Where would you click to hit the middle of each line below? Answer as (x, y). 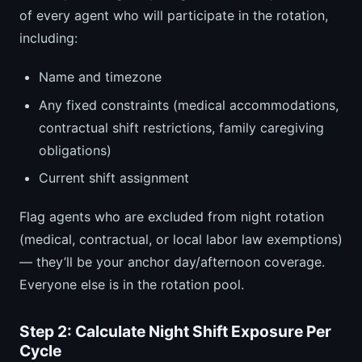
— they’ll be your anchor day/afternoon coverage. (172, 262)
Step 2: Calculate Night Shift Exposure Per (175, 332)
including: (48, 38)
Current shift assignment (114, 178)
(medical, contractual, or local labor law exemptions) (181, 240)
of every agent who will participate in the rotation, (174, 16)
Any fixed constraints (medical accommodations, (189, 105)
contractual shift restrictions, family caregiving (181, 127)
